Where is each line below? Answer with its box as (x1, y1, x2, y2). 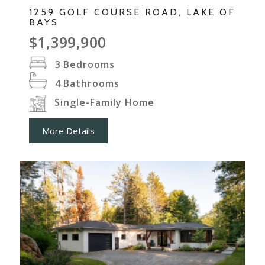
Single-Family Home (54, 96, 154, 109)
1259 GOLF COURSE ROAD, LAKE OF (28, 7, 235, 18)
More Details (41, 125, 95, 137)
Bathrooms (63, 77, 119, 91)
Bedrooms (63, 58, 115, 72)
